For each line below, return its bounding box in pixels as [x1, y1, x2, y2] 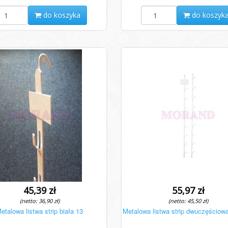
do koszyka [41, 10, 80, 20]
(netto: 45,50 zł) [168, 197, 209, 205]
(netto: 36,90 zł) [19, 197, 60, 205]
